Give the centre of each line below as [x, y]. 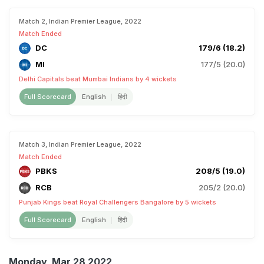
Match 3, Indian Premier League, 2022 [80, 144]
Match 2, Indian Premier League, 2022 [80, 21]
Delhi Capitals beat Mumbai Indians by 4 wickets [98, 79]
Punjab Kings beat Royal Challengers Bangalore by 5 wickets [118, 202]
